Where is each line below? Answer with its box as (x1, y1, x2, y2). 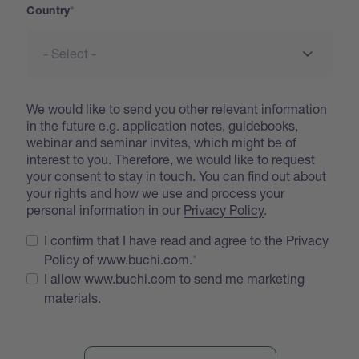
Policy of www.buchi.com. (44, 251, 193, 267)
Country (26, 6, 71, 18)
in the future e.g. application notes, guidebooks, (26, 117, 299, 133)
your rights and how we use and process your (26, 184, 285, 200)
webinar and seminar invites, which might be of (26, 134, 297, 150)
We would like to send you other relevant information (26, 100, 328, 116)
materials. (44, 289, 102, 305)
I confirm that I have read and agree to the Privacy (44, 232, 329, 248)
